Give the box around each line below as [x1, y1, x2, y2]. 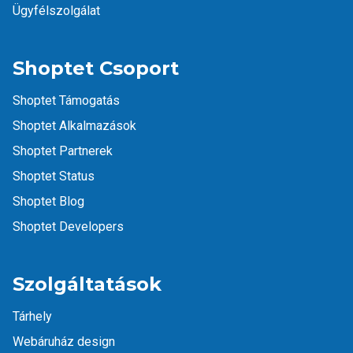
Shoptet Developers [13, 219, 124, 235]
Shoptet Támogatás [13, 93, 120, 109]
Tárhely [13, 309, 52, 325]
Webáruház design [13, 334, 115, 350]
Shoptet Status [13, 169, 95, 184]
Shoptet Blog [13, 194, 84, 210]
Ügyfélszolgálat [13, 3, 100, 19]
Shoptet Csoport [13, 57, 179, 80]
